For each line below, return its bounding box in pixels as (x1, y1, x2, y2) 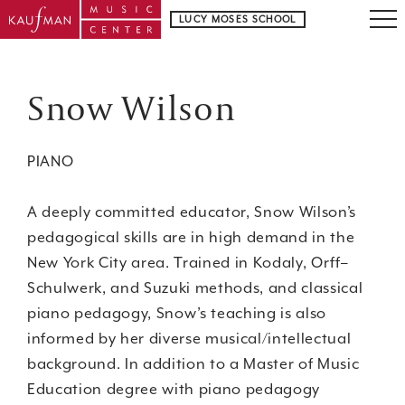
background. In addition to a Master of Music (27, 355, 360, 372)
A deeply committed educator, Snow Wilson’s (27, 203, 356, 221)
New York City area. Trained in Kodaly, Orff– (27, 254, 349, 271)
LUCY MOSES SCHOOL (179, 14, 297, 24)
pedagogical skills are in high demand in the (27, 229, 355, 246)
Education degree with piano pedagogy (27, 381, 320, 398)
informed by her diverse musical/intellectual (27, 330, 352, 347)
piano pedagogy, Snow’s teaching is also (27, 305, 326, 322)
